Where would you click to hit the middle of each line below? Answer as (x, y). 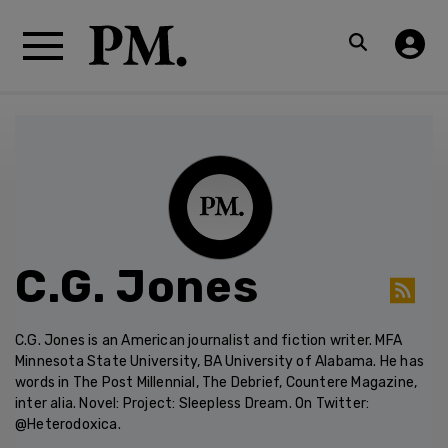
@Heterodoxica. (68, 424)
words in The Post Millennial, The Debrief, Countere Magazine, (216, 382)
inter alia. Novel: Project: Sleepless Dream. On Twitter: (192, 403)
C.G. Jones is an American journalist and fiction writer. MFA (209, 340)
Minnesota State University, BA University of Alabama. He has (220, 361)
